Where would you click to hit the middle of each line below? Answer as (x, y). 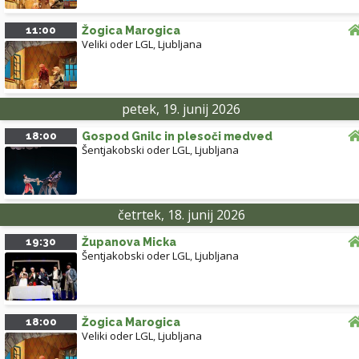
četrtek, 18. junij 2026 (181, 215)
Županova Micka (129, 242)
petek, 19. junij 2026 (181, 109)
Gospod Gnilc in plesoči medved (177, 137)
